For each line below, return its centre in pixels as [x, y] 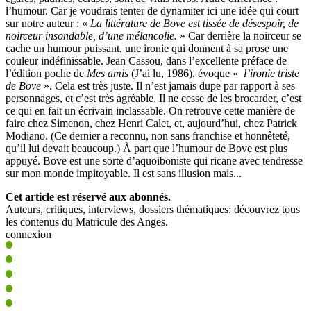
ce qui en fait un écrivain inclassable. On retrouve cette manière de [150, 111]
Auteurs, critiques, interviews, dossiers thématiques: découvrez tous [153, 210]
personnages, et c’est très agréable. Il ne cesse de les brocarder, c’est [153, 99]
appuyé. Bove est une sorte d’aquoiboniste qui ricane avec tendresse [154, 161]
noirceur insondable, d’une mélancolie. [91, 36]
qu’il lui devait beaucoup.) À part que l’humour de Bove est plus [146, 149]
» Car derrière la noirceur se [239, 36]
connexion [28, 235]
